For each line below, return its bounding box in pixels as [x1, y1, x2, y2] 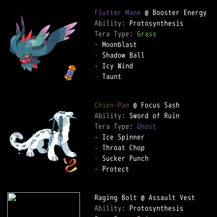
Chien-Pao [94, 100, 129, 110]
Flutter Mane [94, 7, 141, 17]
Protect [98, 164, 137, 174]
